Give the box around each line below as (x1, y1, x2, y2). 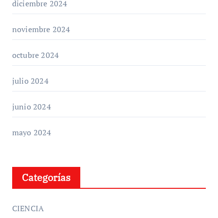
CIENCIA (12, 202, 44, 214)
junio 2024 (12, 101, 51, 112)
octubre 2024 (12, 49, 59, 60)
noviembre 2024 (12, 23, 71, 35)
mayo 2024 (12, 127, 52, 138)
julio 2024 (12, 75, 49, 86)
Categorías (21, 170, 71, 184)
